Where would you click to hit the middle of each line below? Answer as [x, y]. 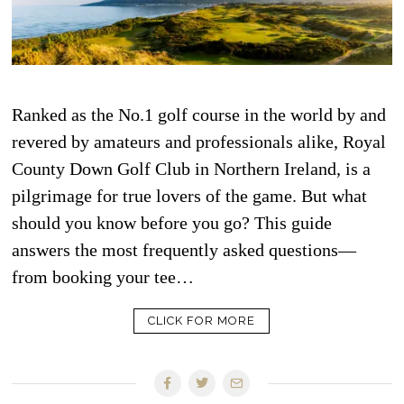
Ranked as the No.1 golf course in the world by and [199, 114]
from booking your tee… [103, 276]
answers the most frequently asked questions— [184, 249]
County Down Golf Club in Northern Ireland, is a [192, 168]
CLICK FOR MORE [202, 320]
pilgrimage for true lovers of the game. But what [190, 195]
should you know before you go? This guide [172, 222]
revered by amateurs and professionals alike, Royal [199, 141]
